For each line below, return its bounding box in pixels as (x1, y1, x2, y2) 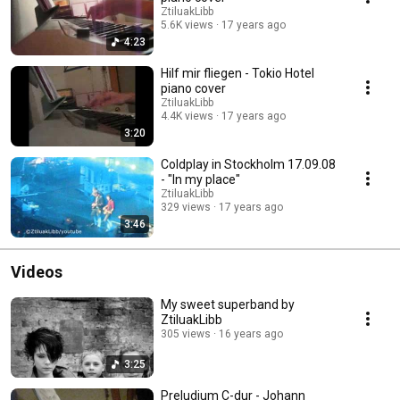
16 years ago (219, 328, 283, 341)
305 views (161, 328, 211, 341)
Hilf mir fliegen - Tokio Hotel (161, 66, 314, 81)
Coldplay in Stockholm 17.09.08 (161, 157, 336, 172)
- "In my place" (161, 172, 240, 187)
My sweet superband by (161, 297, 295, 312)
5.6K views (161, 19, 213, 32)
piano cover (161, 81, 226, 96)
